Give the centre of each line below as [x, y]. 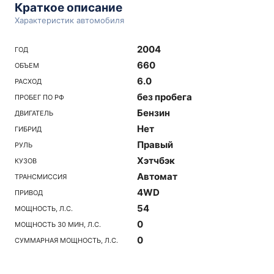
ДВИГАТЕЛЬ [34, 113]
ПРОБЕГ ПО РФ [39, 97]
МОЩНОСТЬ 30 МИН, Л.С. [58, 224]
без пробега [165, 97]
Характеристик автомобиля [69, 20]
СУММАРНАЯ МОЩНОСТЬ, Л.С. [66, 240]
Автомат [157, 176]
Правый [155, 145]
